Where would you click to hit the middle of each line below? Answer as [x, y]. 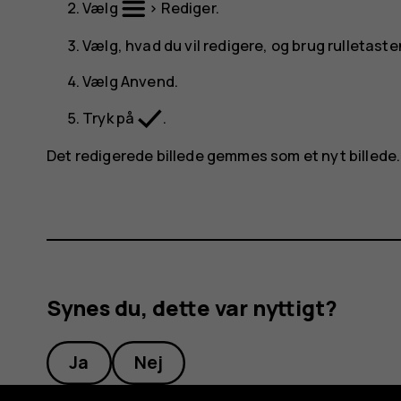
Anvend [147, 81]
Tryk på [110, 117]
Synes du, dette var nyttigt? [192, 308]
